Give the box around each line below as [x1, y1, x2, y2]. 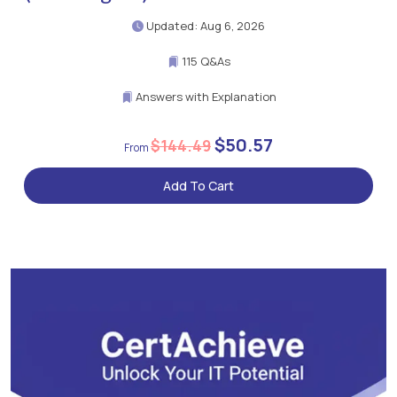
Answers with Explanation [132, 89, 276, 105]
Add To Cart [163, 177, 234, 195]
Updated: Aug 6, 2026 [144, 18, 265, 35]
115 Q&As [178, 53, 230, 70]
